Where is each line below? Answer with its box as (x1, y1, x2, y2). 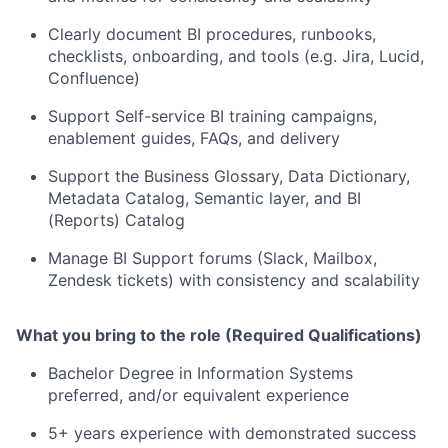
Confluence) (48, 68, 140, 88)
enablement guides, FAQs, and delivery (48, 128, 340, 148)
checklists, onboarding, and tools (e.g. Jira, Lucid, (48, 46, 424, 66)
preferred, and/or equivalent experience (48, 385, 349, 405)
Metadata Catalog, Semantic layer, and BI (48, 188, 361, 208)
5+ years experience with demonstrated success (48, 423, 416, 443)
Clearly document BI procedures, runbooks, (48, 24, 376, 44)
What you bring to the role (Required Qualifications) (16, 325, 422, 345)
